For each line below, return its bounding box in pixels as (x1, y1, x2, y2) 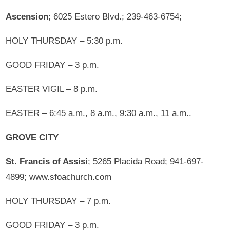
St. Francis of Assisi (6, 156, 88, 166)
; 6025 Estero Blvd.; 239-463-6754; (48, 11, 182, 22)
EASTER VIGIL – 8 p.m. (6, 84, 98, 94)
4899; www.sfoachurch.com (6, 171, 112, 182)
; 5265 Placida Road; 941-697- (88, 156, 204, 166)
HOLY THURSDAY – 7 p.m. (6, 196, 111, 206)
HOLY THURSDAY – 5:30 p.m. (6, 35, 123, 46)
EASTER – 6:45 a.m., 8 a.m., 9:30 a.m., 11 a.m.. (6, 108, 192, 118)
